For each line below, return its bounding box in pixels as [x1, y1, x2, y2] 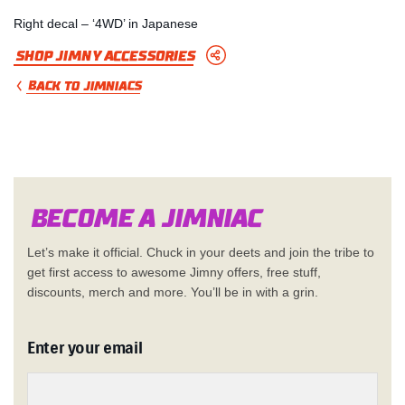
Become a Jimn [27, 198, 223, 238]
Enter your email [27, 337, 143, 358]
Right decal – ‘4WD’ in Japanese [14, 15, 198, 31]
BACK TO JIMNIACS [26, 75, 140, 96]
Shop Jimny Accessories [14, 44, 193, 67]
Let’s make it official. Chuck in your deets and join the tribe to [27, 244, 374, 259]
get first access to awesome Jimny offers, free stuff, [27, 264, 321, 279]
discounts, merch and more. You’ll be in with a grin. [27, 284, 318, 299]
